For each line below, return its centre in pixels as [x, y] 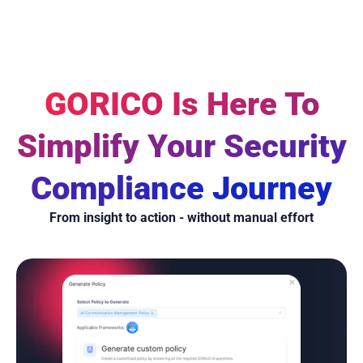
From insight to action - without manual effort [181, 217]
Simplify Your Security [181, 146]
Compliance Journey [181, 188]
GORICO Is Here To [181, 104]
